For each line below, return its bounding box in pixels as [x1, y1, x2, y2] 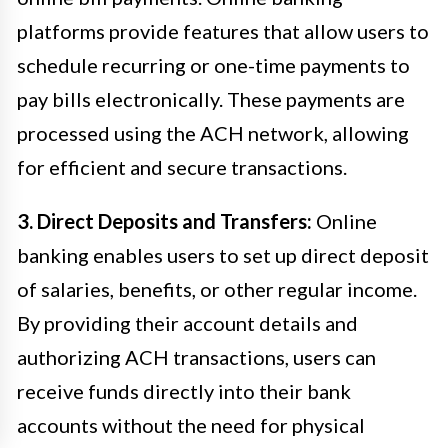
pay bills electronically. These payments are [17, 86, 405, 111]
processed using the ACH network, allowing [17, 120, 409, 145]
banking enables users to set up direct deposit [17, 242, 429, 267]
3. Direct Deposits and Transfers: [17, 208, 312, 233]
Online [312, 208, 377, 233]
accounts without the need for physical [17, 412, 365, 437]
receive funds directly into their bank [17, 378, 351, 403]
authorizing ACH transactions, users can [17, 344, 376, 369]
